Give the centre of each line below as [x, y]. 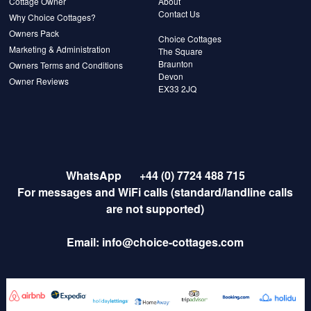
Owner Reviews [39, 81]
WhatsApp [95, 176]
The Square [181, 51]
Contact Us [179, 14]
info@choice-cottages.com [173, 242]
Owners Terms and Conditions [66, 65]
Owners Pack [34, 33]
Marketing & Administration [60, 49]
